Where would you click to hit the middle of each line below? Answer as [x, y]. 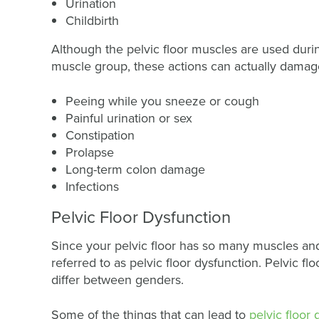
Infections [92, 186]
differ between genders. [119, 279]
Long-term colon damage [135, 169]
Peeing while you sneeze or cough [162, 101]
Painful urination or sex [129, 118]
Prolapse [91, 152]
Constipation [100, 135]
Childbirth [92, 20]
